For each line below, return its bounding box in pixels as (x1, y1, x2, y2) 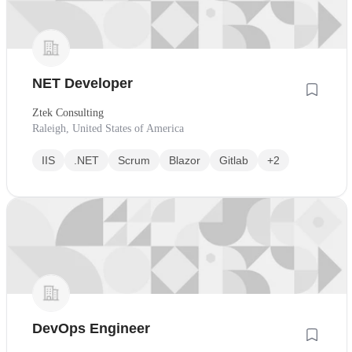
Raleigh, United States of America (32, 123, 184, 135)
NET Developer (32, 75, 133, 92)
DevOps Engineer (32, 321, 150, 337)
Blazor (169, 154, 200, 167)
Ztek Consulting (32, 107, 104, 119)
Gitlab (219, 154, 248, 167)
